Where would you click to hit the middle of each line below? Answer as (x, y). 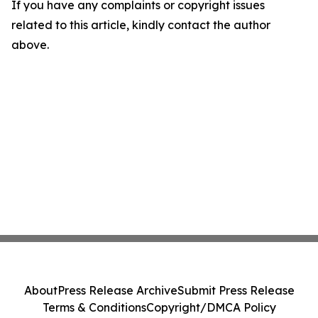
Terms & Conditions (94, 307)
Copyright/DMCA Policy (211, 307)
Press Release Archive (117, 290)
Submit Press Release (236, 290)
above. (30, 45)
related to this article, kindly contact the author (141, 25)
